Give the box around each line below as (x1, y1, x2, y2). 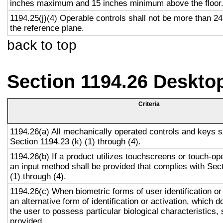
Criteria (138, 101, 160, 108)
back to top (7, 37, 77, 53)
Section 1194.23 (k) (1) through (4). (10, 136, 141, 146)
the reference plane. (10, 23, 84, 33)
